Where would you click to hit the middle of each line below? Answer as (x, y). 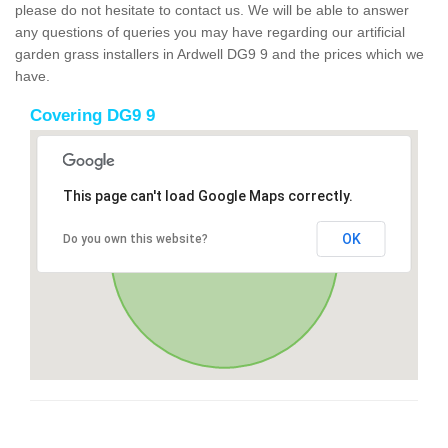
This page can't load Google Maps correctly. (207, 195)
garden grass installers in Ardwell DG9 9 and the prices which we (219, 53)
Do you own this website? (135, 238)
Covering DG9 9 (92, 115)
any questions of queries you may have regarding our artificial (210, 31)
